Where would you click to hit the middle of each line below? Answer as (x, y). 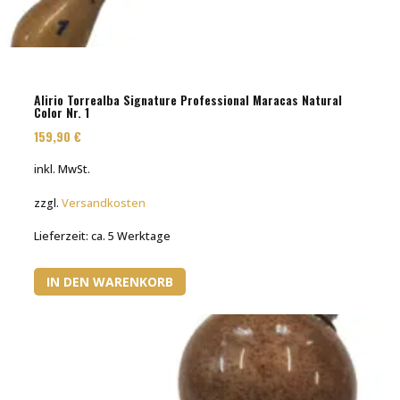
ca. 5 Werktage (131, 236)
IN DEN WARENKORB (110, 281)
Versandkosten (104, 203)
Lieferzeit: (63, 236)
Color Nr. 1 (62, 112)
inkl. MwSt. (62, 170)
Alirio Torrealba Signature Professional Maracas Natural (188, 100)
